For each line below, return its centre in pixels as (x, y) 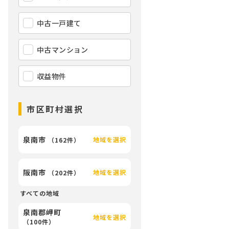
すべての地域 (40, 193)
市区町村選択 (55, 109)
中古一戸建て (59, 23)
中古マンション (63, 50)
